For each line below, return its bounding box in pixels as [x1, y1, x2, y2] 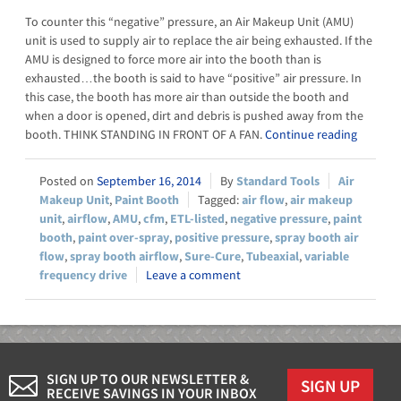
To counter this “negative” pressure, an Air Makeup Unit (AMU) [25, 13, 354, 30]
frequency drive [39, 266, 127, 283]
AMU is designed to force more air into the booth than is [25, 50, 321, 67]
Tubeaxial [246, 247, 299, 264]
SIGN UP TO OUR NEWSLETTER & [47, 369, 249, 388]
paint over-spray [78, 228, 169, 245]
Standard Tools [236, 172, 320, 189]
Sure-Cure [184, 247, 241, 264]
